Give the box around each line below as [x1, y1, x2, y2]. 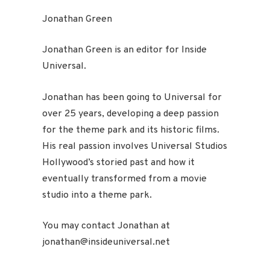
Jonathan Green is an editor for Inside [42, 44, 207, 57]
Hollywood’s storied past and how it [42, 156, 195, 169]
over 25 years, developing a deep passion [42, 107, 219, 120]
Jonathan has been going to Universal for [42, 91, 222, 104]
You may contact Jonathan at [42, 220, 170, 233]
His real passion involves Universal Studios [42, 140, 227, 152]
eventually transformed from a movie [42, 172, 207, 185]
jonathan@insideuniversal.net [42, 236, 170, 249]
